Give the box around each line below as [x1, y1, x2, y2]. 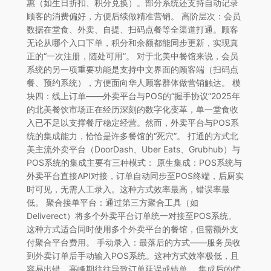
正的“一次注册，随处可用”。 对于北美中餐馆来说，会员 [26, 50, 238, 61]
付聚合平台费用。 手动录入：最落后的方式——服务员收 [26, 237, 241, 247]
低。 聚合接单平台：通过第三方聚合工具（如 [26, 197, 198, 207]
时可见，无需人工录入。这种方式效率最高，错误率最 [26, 183, 230, 194]
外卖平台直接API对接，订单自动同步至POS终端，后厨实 [26, 170, 244, 181]
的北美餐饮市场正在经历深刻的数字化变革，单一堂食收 [26, 103, 238, 114]
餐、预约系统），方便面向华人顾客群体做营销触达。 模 [26, 77, 241, 88]
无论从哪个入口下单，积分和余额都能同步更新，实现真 [26, 37, 238, 48]
